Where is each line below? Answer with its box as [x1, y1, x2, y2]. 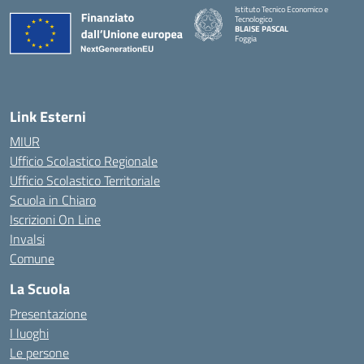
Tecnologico [235, 13, 273, 25]
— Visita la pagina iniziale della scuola [234, 41, 360, 54]
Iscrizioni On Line [10, 210, 101, 229]
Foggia [235, 32, 258, 45]
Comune [10, 249, 54, 268]
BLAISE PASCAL [235, 23, 289, 35]
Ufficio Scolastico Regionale [10, 151, 158, 171]
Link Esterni [10, 106, 86, 128]
